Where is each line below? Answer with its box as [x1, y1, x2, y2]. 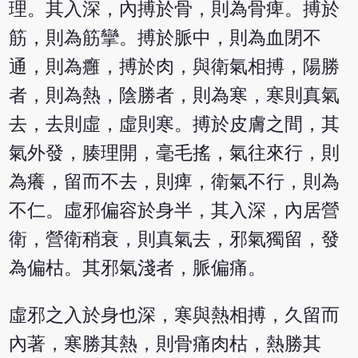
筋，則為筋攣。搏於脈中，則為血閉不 [9, 27, 322, 48]
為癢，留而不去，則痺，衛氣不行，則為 [9, 171, 340, 192]
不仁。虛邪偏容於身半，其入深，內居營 [9, 200, 340, 221]
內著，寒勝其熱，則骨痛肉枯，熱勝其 [9, 333, 322, 354]
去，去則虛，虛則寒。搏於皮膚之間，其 [9, 113, 340, 134]
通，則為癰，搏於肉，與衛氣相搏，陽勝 [9, 56, 340, 77]
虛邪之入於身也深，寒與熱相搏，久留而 [9, 304, 340, 325]
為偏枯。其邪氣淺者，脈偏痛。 [9, 257, 267, 278]
